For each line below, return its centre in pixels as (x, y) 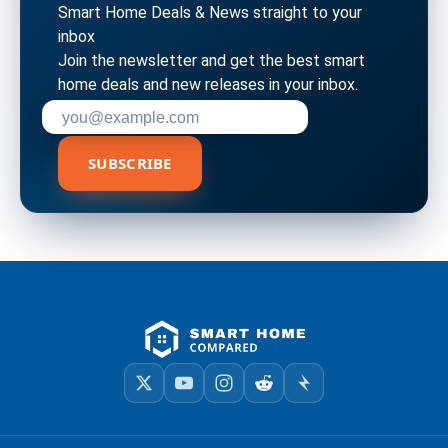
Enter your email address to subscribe (184, 105)
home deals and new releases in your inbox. (208, 84)
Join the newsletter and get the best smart (211, 60)
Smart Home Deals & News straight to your (210, 12)
